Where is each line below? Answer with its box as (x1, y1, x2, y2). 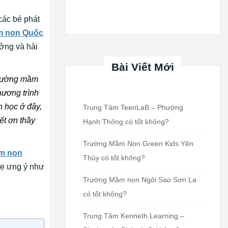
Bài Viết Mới (111, 61, 174, 73)
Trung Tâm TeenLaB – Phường (83, 103, 183, 111)
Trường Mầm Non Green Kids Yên (83, 139, 193, 148)
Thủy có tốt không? (83, 153, 145, 162)
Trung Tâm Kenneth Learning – (83, 211, 184, 220)
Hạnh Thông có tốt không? (83, 117, 169, 126)
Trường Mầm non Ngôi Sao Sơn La (83, 175, 196, 184)
